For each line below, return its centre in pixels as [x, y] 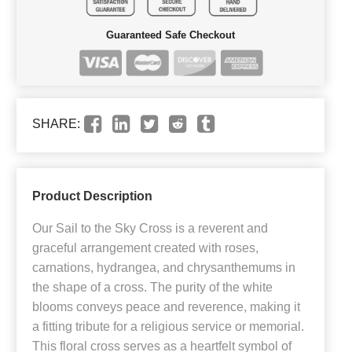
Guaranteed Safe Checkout [170, 35]
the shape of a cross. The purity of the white [152, 288]
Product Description [92, 196]
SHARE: [56, 124]
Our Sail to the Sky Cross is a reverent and [150, 229]
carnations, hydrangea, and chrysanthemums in [164, 268]
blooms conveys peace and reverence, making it [166, 307]
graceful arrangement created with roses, [145, 248]
